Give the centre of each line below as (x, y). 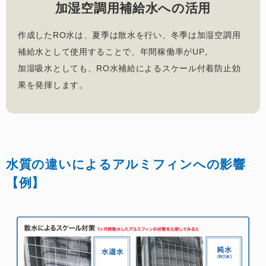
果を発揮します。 (53, 85)
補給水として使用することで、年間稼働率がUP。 (116, 51)
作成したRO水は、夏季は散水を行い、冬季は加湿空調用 (129, 35)
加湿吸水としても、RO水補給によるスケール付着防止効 (129, 68)
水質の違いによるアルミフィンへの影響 (126, 164)
